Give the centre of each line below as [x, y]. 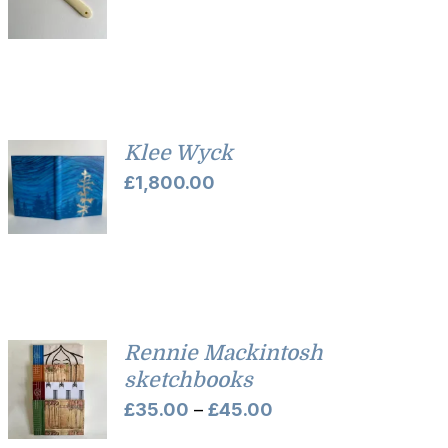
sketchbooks [189, 379]
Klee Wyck [179, 152]
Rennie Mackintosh [224, 352]
